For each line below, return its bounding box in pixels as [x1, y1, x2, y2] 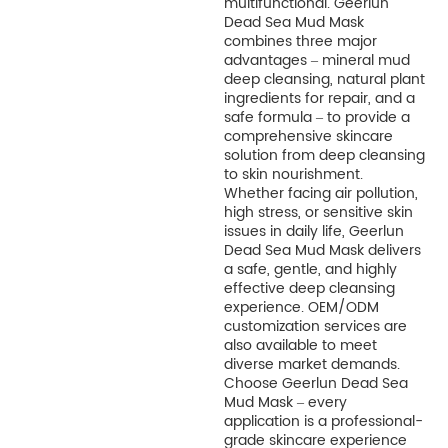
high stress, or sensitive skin [223, 201, 413, 225]
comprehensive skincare [223, 125, 393, 149]
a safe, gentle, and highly [223, 258, 397, 282]
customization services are [223, 315, 407, 339]
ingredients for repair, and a [223, 87, 415, 111]
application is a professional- [223, 410, 423, 434]
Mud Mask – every [223, 391, 347, 415]
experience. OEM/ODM [223, 296, 379, 320]
